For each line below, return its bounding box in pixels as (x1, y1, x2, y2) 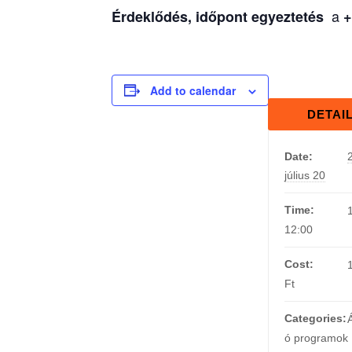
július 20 (284, 168, 325, 181)
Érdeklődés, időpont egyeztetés (112, 5, 328, 27)
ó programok (284, 331, 348, 344)
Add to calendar (150, 82, 236, 98)
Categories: (284, 311, 346, 324)
